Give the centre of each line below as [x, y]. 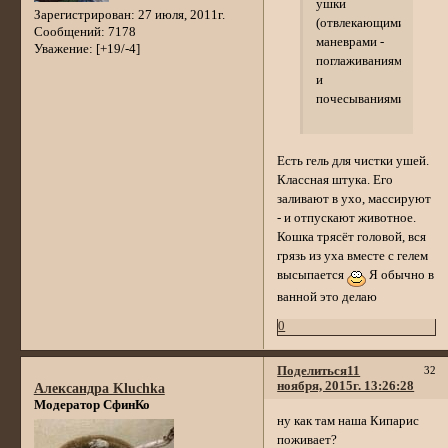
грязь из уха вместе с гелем [353, 255]
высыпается [312, 274]
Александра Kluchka [99, 388]
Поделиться [312, 370]
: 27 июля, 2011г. [177, 15]
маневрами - [349, 41]
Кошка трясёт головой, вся [352, 236]
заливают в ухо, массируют [354, 198]
